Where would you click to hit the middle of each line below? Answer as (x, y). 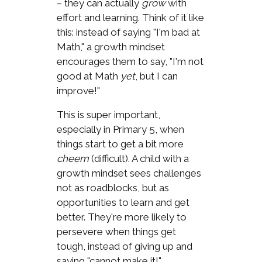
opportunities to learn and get (123, 202)
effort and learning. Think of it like (130, 17)
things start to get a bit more (120, 144)
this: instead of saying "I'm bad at (128, 32)
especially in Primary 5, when (120, 129)
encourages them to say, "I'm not (130, 61)
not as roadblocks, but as (113, 187)
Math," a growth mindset (111, 46)
